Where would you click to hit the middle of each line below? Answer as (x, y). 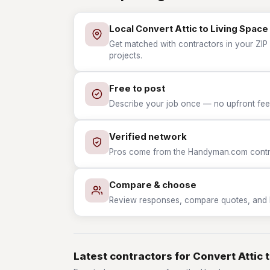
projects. (126, 55)
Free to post (137, 89)
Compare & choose (153, 185)
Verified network (148, 137)
